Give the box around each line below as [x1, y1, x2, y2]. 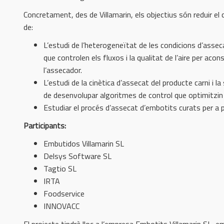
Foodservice [43, 187, 84, 199]
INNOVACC [43, 199, 79, 212]
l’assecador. [43, 63, 82, 76]
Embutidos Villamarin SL [43, 137, 124, 149]
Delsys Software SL [43, 149, 111, 162]
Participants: [23, 119, 66, 131]
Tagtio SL [43, 162, 76, 174]
